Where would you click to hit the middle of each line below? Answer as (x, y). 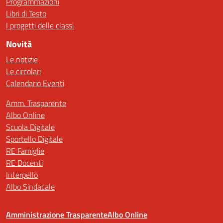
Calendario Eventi (35, 83)
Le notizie (22, 59)
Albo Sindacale (30, 187)
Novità (19, 44)
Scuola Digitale (30, 127)
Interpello (22, 175)
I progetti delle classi (40, 25)
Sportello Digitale (34, 139)
